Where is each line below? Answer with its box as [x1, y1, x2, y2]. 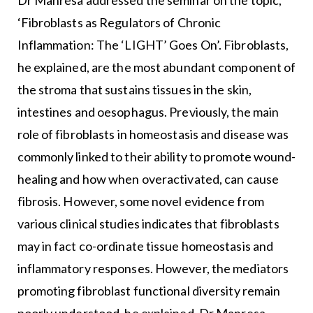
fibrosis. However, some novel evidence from [17, 194, 264, 210]
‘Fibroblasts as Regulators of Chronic [17, 15, 221, 31]
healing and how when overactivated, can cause [17, 171, 279, 187]
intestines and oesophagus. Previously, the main [17, 104, 279, 120]
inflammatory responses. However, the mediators [17, 261, 289, 277]
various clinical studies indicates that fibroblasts [17, 216, 279, 232]
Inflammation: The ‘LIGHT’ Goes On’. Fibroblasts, [17, 37, 289, 53]
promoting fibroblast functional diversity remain [17, 283, 281, 299]
